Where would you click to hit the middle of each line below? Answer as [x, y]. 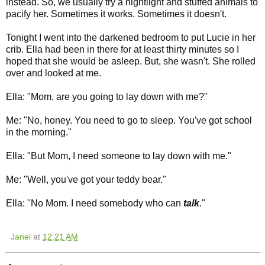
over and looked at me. [54, 73]
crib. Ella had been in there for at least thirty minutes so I [122, 50]
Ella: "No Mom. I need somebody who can [95, 203]
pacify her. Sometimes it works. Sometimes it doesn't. [116, 14]
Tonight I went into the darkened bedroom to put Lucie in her [131, 38]
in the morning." [39, 132]
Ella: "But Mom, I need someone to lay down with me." [119, 156]
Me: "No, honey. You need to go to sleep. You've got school [129, 121]
